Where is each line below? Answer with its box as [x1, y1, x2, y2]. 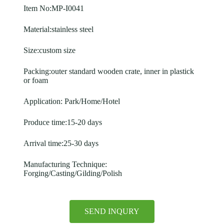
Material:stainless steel [23, 24, 93, 33]
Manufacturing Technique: [23, 159, 107, 168]
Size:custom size [23, 45, 75, 54]
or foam [23, 75, 48, 84]
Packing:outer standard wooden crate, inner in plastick [23, 66, 194, 75]
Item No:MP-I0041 [23, 3, 84, 12]
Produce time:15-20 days [23, 117, 102, 126]
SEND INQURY [84, 206, 139, 215]
